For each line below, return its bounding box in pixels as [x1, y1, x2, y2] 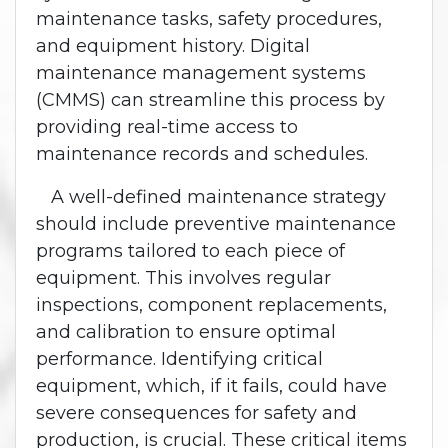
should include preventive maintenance [36, 213, 396, 236]
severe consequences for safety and [36, 402, 357, 425]
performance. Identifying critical [36, 348, 323, 371]
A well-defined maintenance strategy [36, 186, 386, 209]
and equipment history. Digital [36, 35, 310, 58]
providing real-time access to [36, 116, 298, 139]
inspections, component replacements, [36, 294, 387, 317]
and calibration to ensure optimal [36, 321, 336, 344]
